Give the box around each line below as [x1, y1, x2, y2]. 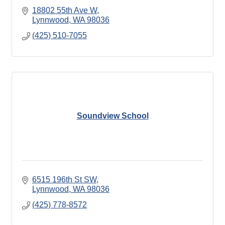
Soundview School [76, 111, 149, 121]
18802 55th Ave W [32, 6, 97, 15]
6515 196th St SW [32, 175, 96, 184]
